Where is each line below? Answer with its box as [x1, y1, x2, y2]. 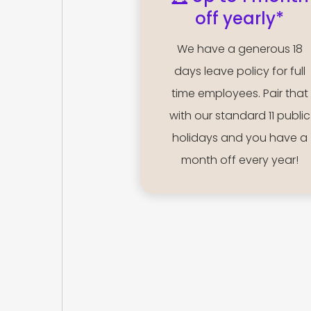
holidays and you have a [171, 130, 308, 146]
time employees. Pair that [171, 85, 308, 102]
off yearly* [195, 7, 285, 31]
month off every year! [180, 152, 299, 169]
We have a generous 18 [176, 41, 303, 58]
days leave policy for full [174, 63, 305, 80]
